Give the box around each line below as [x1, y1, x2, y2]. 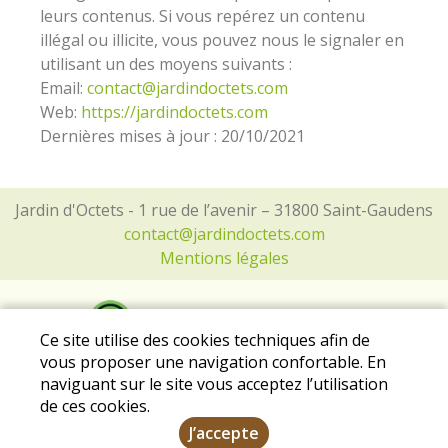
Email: [40, 77, 87, 99]
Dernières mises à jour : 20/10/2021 [40, 125, 305, 147]
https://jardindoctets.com [81, 101, 268, 123]
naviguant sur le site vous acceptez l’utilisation [40, 373, 388, 395]
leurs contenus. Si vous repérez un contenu [40, 5, 365, 27]
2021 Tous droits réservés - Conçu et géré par [51, 423, 397, 446]
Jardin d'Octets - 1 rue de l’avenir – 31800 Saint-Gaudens [15, 199, 433, 221]
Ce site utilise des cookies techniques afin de [40, 329, 370, 351]
